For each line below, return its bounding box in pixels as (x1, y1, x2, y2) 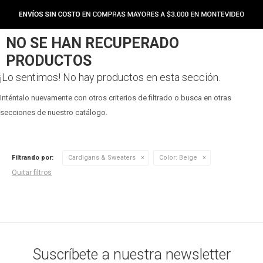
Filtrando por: (12, 154, 53, 161)
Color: (159, 154, 177, 161)
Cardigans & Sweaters (68, 154, 136, 161)
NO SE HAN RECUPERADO (6, 35, 179, 52)
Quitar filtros (12, 168, 52, 177)
